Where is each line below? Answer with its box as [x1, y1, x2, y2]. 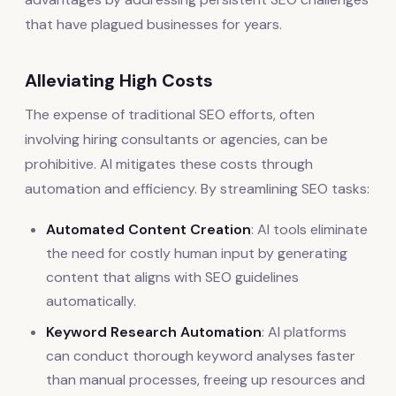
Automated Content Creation [46, 220, 251, 240]
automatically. [46, 292, 136, 311]
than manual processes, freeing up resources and [46, 370, 365, 390]
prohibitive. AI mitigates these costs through [25, 155, 313, 174]
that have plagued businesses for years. [25, 15, 282, 34]
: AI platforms [262, 323, 346, 342]
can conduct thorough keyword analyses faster [46, 346, 355, 366]
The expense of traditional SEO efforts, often [25, 105, 315, 125]
